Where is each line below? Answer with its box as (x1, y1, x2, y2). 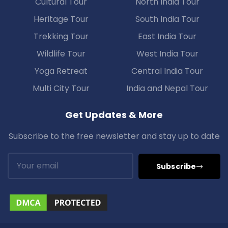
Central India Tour (131, 65, 203, 77)
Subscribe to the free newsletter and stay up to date (8, 130, 220, 142)
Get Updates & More (65, 108, 163, 122)
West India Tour (136, 48, 198, 60)
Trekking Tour (33, 31, 89, 43)
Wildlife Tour (36, 48, 85, 60)
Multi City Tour (32, 82, 90, 95)
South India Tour (135, 13, 199, 25)
